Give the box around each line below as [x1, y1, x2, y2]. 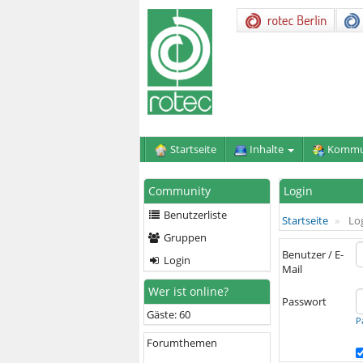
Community [148, 182, 211, 199]
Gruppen [160, 229, 207, 245]
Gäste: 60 [147, 306, 190, 322]
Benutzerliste [160, 207, 227, 222]
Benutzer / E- [281, 246, 344, 262]
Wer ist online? [148, 283, 228, 299]
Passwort [281, 293, 327, 309]
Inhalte [249, 142, 286, 156]
